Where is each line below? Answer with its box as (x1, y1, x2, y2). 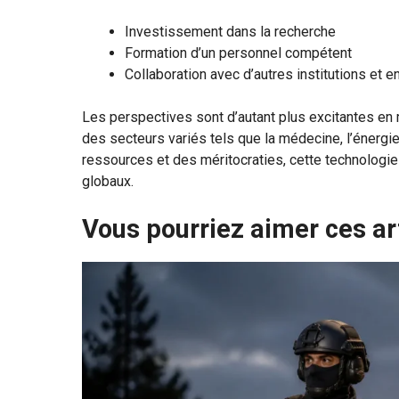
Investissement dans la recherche (125, 23, 336, 41)
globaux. (82, 173, 134, 191)
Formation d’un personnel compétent (125, 45, 352, 62)
